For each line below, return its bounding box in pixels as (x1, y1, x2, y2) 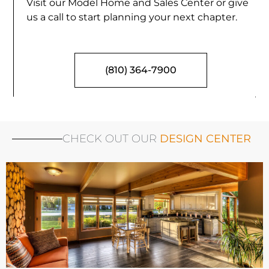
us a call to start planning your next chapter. (26, 11, 237, 23)
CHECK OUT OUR (62, 132, 160, 146)
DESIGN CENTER (160, 132, 251, 146)
